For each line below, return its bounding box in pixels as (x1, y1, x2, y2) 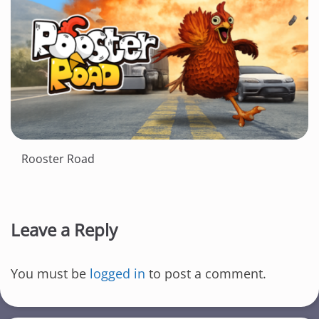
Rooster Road (21, 151, 95, 167)
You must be (11, 265, 90, 283)
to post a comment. (145, 265, 266, 283)
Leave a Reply (11, 218, 117, 242)
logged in (90, 265, 145, 283)
